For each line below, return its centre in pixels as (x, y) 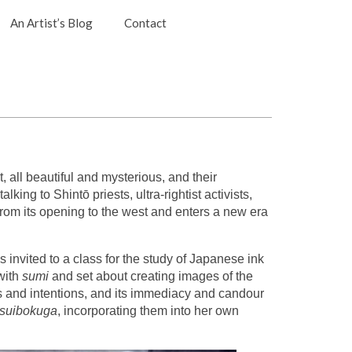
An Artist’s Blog (51, 23)
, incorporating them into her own (148, 310)
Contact (145, 23)
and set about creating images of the (151, 276)
